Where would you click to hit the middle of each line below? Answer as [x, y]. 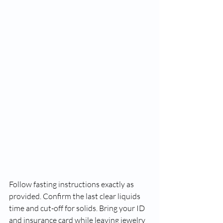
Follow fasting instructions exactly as [72, 184]
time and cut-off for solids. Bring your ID [78, 208]
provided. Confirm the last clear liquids [75, 196]
